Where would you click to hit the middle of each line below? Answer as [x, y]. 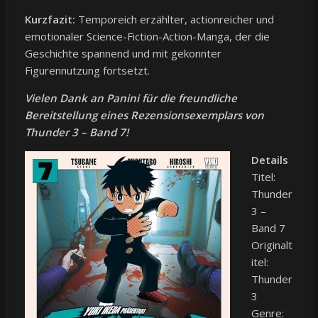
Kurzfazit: [50, 19]
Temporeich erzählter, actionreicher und [174, 19]
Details [269, 159]
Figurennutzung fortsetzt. [87, 70]
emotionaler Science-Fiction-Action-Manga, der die [147, 36]
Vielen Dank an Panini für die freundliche [131, 98]
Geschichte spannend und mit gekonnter [123, 53]
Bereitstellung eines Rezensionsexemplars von [144, 115]
